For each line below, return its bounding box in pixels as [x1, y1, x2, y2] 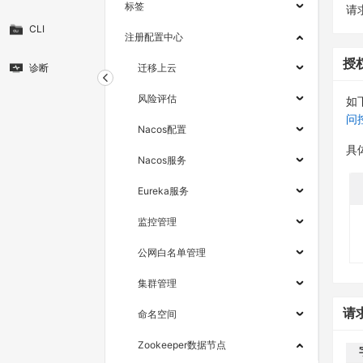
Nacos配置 [138, 123, 186, 136]
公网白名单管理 [138, 246, 206, 259]
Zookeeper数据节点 [138, 339, 226, 352]
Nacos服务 [138, 154, 186, 167]
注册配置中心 [125, 31, 183, 44]
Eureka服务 [138, 185, 189, 198]
